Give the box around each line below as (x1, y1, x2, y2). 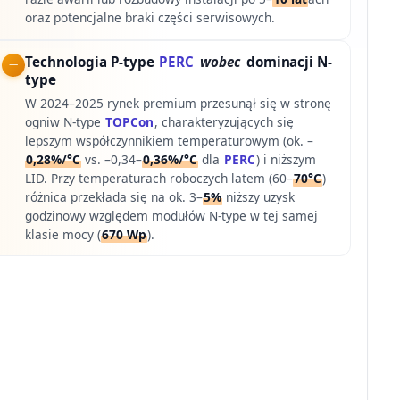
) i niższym (256, 150, 317, 168)
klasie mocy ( (25, 225, 102, 243)
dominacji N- (242, 53, 332, 71)
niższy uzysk (222, 187, 296, 205)
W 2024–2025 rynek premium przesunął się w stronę (25, 94, 332, 112)
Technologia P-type (25, 53, 158, 71)
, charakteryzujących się (154, 112, 295, 130)
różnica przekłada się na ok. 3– (25, 187, 204, 205)
